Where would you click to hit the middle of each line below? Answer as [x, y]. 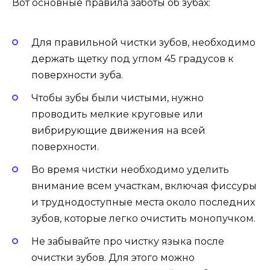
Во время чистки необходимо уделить [130, 170]
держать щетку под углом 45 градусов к [133, 58]
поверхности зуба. [77, 75]
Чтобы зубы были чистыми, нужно [118, 98]
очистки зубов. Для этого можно [113, 258]
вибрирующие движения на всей [118, 130]
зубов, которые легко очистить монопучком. [143, 219]
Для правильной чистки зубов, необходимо [143, 42]
